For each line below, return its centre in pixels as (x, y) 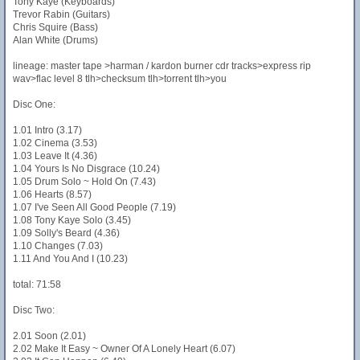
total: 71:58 (37, 284)
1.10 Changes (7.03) (58, 246)
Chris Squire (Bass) (55, 27)
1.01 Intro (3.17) (47, 130)
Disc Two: (34, 310)
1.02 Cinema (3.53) (55, 143)
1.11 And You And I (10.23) (70, 259)
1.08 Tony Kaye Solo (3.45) (72, 220)
